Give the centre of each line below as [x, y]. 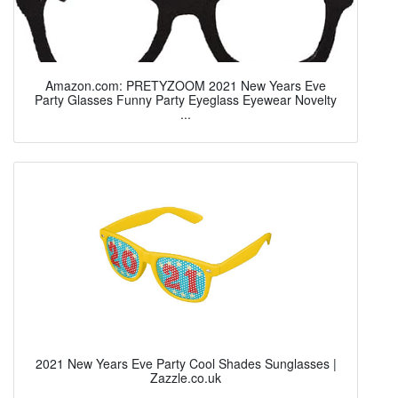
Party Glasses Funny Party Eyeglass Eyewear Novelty [186, 99]
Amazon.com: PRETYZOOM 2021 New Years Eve [186, 85]
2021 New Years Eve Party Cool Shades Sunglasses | [186, 363]
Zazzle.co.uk [186, 377]
